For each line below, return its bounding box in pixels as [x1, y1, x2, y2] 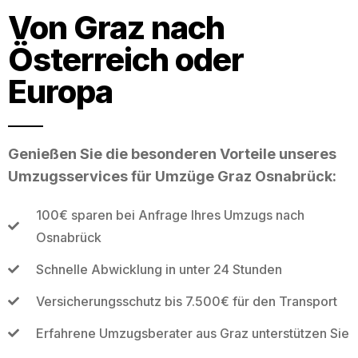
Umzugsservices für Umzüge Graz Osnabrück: [8, 167, 336, 185]
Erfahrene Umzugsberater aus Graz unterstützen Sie [35, 324, 349, 341]
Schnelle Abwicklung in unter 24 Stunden [35, 261, 282, 277]
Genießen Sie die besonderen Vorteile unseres [8, 145, 336, 162]
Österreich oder [8, 39, 244, 79]
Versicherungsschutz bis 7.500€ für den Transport [35, 292, 337, 309]
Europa [8, 71, 113, 111]
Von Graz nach [8, 7, 225, 47]
